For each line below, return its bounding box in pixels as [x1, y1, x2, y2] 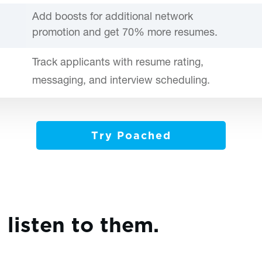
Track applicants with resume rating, [32, 57, 204, 68]
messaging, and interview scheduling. [32, 75, 210, 87]
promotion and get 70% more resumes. [32, 27, 218, 39]
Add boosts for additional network [32, 12, 193, 23]
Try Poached [91, 126, 171, 142]
